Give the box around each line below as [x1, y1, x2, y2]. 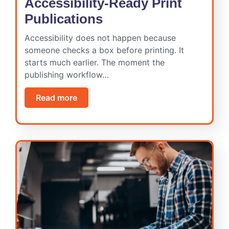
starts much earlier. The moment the [25, 57, 165, 67]
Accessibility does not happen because [25, 32, 176, 43]
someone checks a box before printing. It [25, 44, 184, 55]
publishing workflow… [25, 69, 109, 80]
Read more [36, 92, 77, 103]
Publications [25, 11, 103, 27]
